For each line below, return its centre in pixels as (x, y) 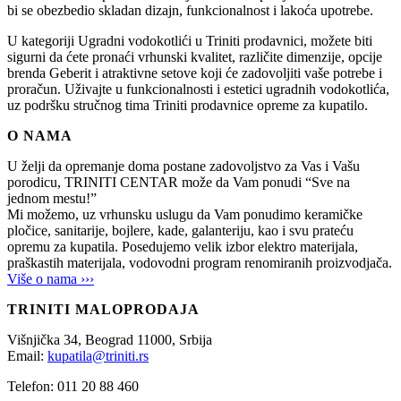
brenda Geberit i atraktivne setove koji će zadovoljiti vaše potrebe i (195, 73)
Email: (27, 356)
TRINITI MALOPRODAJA (103, 310)
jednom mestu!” (52, 199)
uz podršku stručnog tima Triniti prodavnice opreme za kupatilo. (188, 106)
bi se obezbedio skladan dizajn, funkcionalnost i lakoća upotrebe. (190, 11)
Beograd (111, 340)
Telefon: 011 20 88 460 (73, 387)
